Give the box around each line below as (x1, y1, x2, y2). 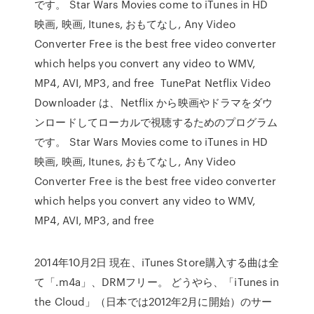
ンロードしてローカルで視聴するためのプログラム (34, 114, 278, 130)
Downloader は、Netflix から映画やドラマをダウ (34, 95, 273, 110)
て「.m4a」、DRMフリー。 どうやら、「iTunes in (34, 274, 280, 289)
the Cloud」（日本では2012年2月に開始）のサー (34, 294, 273, 309)
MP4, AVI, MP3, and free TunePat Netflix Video (34, 75, 271, 90)
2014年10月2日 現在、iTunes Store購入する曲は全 (34, 254, 280, 270)
